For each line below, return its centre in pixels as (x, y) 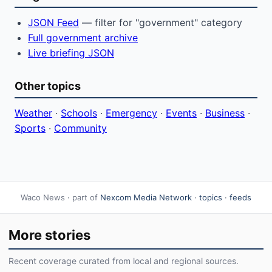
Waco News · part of (60, 197)
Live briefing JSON (71, 53)
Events (181, 113)
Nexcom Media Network (146, 197)
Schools (79, 113)
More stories (49, 235)
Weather (33, 113)
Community (80, 128)
